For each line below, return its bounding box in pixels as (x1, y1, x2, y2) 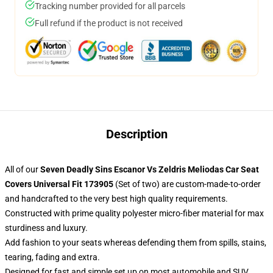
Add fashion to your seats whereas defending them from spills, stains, (5, 238, 266, 247)
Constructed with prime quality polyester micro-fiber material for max (5, 208, 264, 218)
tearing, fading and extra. (5, 252, 100, 262)
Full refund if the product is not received (35, 18, 183, 28)
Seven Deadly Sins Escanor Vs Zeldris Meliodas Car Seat (40, 165, 259, 174)
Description (105, 127, 168, 141)
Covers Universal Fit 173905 (5, 179, 113, 189)
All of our (5, 165, 40, 174)
